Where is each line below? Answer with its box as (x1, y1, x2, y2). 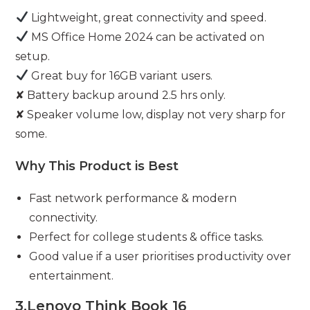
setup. (15, 49, 51, 63)
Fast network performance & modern (29, 191, 237, 205)
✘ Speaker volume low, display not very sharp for (15, 107, 286, 121)
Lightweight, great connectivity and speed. (28, 10, 266, 24)
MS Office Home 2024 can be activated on (28, 30, 264, 44)
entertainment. (29, 268, 114, 282)
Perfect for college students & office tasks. (29, 230, 264, 244)
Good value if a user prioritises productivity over (29, 249, 292, 263)
